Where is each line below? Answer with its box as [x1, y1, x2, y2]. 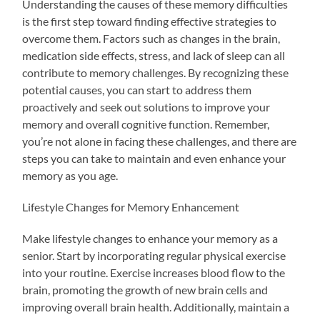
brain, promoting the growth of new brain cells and [22, 283, 269, 297]
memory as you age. [22, 169, 119, 183]
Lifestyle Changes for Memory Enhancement [22, 200, 240, 214]
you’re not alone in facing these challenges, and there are [22, 134, 297, 149]
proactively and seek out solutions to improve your [22, 100, 271, 114]
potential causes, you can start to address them [22, 83, 252, 97]
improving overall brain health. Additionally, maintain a [22, 300, 290, 314]
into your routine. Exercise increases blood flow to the [22, 266, 286, 280]
